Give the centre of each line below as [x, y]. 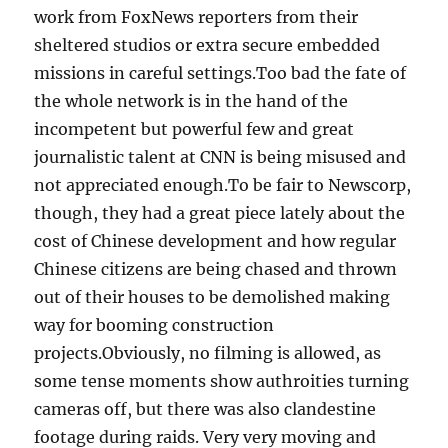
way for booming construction [154, 325]
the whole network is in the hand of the [191, 101]
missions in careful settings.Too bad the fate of [220, 73]
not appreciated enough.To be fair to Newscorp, [223, 185]
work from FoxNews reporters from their [196, 17]
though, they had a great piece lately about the [220, 213]
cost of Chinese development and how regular [215, 241]
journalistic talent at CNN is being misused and [220, 157]
